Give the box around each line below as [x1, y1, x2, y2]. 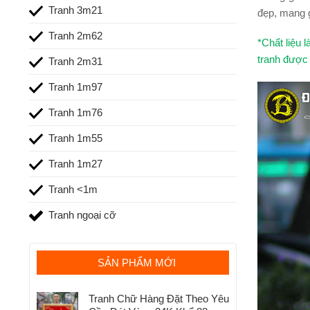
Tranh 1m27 [48, 157, 102, 170]
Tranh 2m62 [48, 29, 102, 42]
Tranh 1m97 [48, 80, 102, 93]
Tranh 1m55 [48, 131, 102, 144]
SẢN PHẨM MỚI [97, 257, 176, 269]
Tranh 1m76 [48, 106, 102, 118]
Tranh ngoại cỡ [48, 208, 116, 221]
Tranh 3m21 [48, 3, 102, 16]
